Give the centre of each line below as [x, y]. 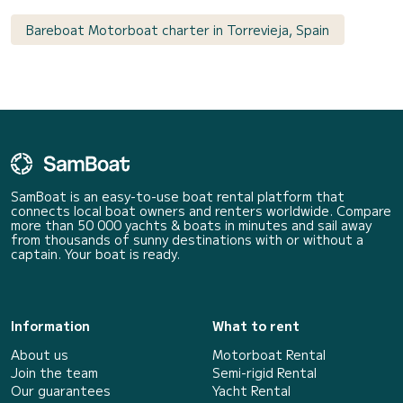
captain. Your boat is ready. [95, 254]
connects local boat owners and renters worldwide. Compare [201, 211]
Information [50, 326]
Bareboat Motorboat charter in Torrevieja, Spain [178, 30]
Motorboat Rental [269, 355]
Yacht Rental [251, 391]
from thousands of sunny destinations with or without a [187, 240]
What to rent [256, 326]
